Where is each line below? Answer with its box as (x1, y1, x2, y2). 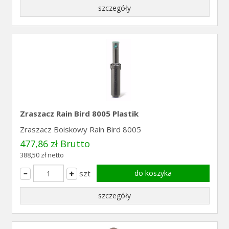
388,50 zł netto (19, 150, 64, 159)
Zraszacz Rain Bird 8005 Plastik (19, 108, 139, 119)
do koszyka (134, 168, 172, 178)
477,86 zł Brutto (19, 138, 90, 150)
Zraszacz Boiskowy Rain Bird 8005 (19, 124, 141, 134)
